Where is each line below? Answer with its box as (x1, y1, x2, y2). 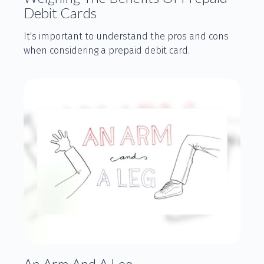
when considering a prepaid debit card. (24, 44, 190, 56)
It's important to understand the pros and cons (24, 30, 229, 42)
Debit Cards (24, 4, 97, 21)
